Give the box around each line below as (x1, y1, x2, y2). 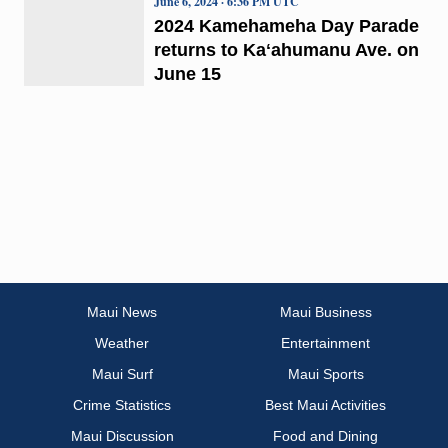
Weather (95, 335, 150, 352)
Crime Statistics (73, 397, 172, 414)
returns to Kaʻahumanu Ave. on (153, 39, 419, 60)
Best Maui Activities (265, 397, 386, 414)
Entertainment (281, 335, 370, 352)
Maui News (87, 304, 158, 321)
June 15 (153, 63, 221, 84)
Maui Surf (91, 366, 153, 383)
